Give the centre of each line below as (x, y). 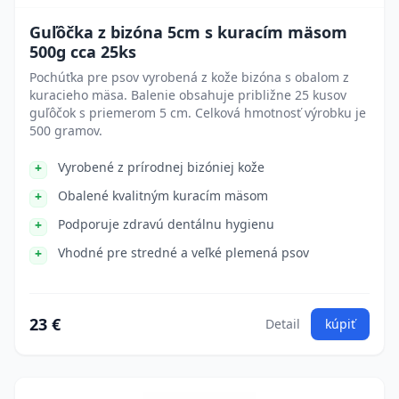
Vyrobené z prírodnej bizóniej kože (161, 167)
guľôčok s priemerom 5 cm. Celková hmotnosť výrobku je (198, 113)
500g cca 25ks (83, 52)
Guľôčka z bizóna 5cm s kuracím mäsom (188, 32)
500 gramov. (66, 130)
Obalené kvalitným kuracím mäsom (163, 195)
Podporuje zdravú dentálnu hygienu (166, 224)
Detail (283, 324)
